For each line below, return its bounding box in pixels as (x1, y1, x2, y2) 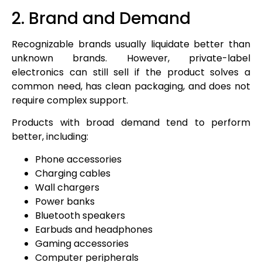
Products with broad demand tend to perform (12, 116, 250, 130)
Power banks (35, 194, 95, 208)
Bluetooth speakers (35, 208, 125, 222)
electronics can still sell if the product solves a (12, 65, 250, 79)
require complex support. (12, 93, 128, 107)
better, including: (12, 130, 88, 144)
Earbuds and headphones (35, 222, 153, 236)
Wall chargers (35, 180, 99, 194)
